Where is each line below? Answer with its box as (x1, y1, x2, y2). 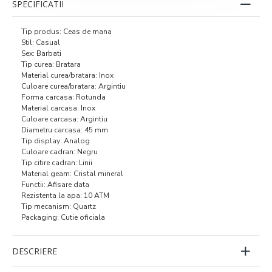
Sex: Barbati (21, 48, 61, 58)
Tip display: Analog (21, 135, 90, 146)
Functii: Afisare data (21, 179, 89, 189)
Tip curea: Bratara (21, 59, 81, 69)
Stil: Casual (21, 37, 60, 47)
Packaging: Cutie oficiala (21, 212, 105, 222)
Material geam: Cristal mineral (21, 168, 123, 178)
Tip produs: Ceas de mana (21, 26, 112, 36)
